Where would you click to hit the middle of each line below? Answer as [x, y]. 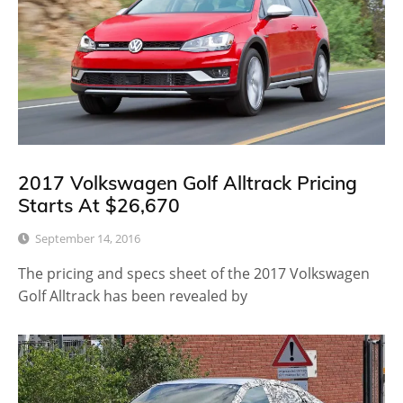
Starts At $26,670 [99, 206]
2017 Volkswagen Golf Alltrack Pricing [188, 183]
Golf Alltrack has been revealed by [133, 296]
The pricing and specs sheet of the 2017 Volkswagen [194, 274]
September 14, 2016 [88, 239]
